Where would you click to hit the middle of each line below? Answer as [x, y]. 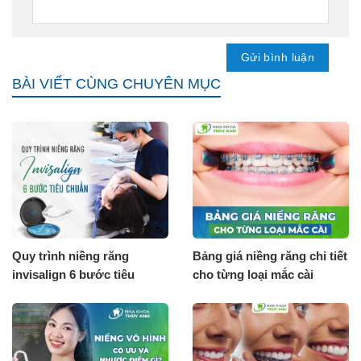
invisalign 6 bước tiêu [73, 274]
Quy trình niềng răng [71, 255]
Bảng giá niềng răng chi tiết [270, 255]
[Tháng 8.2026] [234, 293]
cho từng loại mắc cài [253, 274]
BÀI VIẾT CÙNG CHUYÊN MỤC [116, 83]
